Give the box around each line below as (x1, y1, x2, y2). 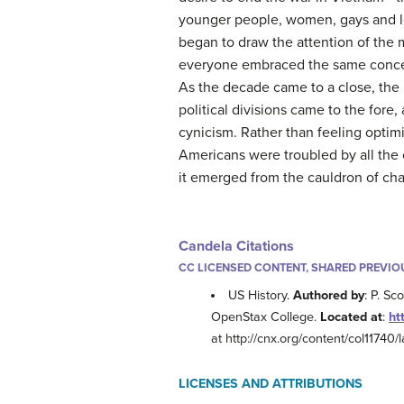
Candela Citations (179, 236, 294, 255)
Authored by (293, 287, 365, 303)
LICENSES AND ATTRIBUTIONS (179, 375, 363, 391)
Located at (320, 308, 382, 325)
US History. (228, 287, 294, 303)
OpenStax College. (211, 308, 320, 325)
